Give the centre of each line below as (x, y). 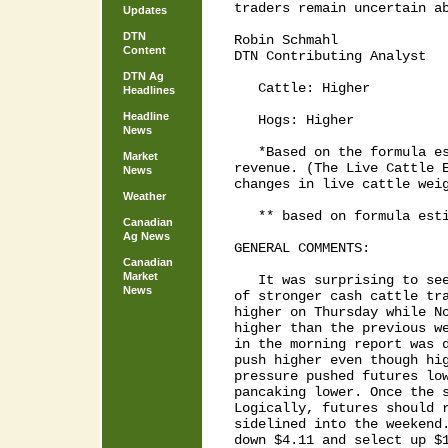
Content (144, 50)
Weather (144, 196)
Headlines (149, 90)
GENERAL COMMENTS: (302, 248)
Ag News (146, 236)
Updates (145, 10)
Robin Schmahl (286, 40)
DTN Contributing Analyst (330, 56)
